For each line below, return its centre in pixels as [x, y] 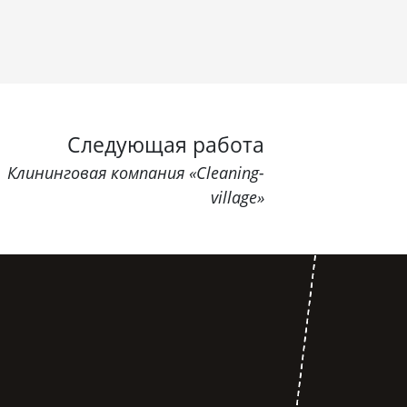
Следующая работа [166, 144]
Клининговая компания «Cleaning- [136, 172]
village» [238, 197]
